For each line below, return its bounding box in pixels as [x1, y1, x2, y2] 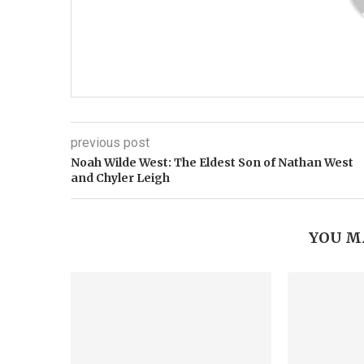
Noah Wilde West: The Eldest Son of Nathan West [71, 155, 353, 170]
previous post [71, 135, 149, 150]
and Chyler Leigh [71, 171, 170, 185]
